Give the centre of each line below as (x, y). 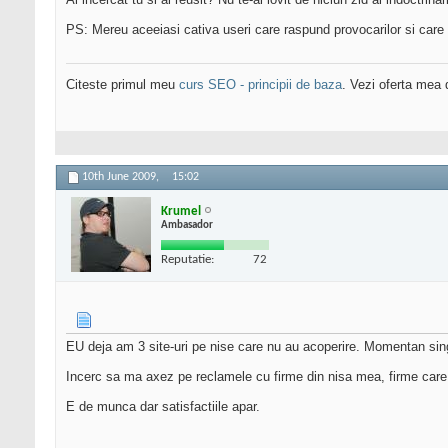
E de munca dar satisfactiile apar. (163, 407)
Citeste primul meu (122, 85)
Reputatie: (187, 259)
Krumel (181, 211)
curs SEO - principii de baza (260, 85)
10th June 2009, (122, 177)
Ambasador (187, 225)
